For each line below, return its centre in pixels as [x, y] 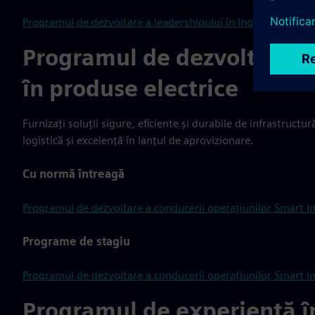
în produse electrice [130, 88]
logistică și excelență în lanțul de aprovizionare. [138, 140]
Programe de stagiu [76, 242]
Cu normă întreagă [73, 174]
